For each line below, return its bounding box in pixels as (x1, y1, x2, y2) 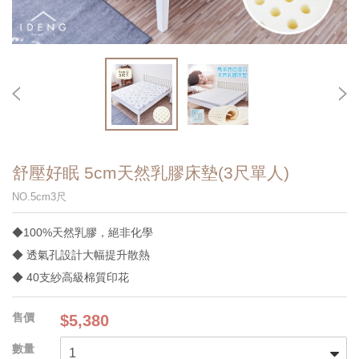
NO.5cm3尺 (12, 191, 67, 203)
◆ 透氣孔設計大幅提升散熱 (12, 248, 150, 261)
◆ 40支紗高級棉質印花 (12, 271, 129, 284)
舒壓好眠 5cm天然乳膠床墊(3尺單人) (12, 163, 289, 182)
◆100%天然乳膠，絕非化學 (12, 226, 153, 239)
